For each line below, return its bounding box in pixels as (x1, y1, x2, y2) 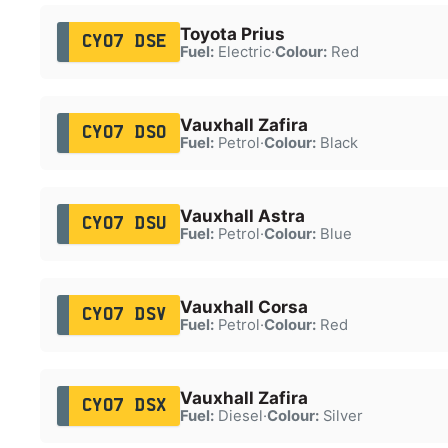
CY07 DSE (81, 33, 167, 50)
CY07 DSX (81, 397, 167, 414)
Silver (318, 406, 363, 425)
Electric (213, 42, 271, 61)
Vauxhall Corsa (179, 296, 308, 317)
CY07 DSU (81, 215, 167, 232)
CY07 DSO (81, 124, 167, 141)
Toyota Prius (179, 23, 285, 44)
